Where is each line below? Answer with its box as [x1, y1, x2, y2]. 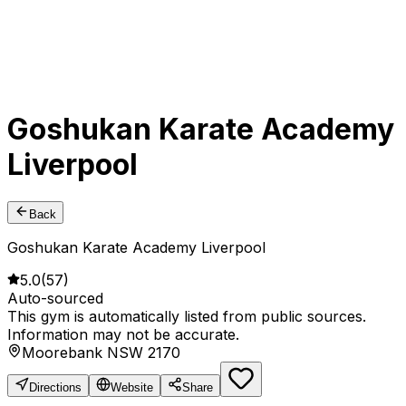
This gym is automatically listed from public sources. [7, 307, 366, 326]
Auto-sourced [7, 289, 103, 308]
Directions [29, 381, 82, 395]
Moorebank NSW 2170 [22, 343, 180, 362]
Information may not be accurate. [7, 325, 239, 344]
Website [111, 381, 153, 395]
